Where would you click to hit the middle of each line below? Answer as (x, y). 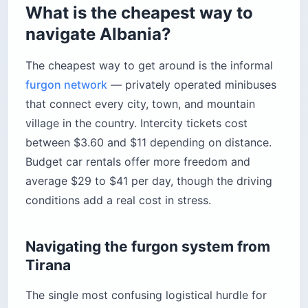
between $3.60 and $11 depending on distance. (148, 142)
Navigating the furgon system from (148, 246)
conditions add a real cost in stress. (118, 200)
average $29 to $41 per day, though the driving (149, 180)
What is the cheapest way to (139, 12)
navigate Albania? (98, 34)
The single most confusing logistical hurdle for (146, 295)
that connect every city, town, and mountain (140, 103)
